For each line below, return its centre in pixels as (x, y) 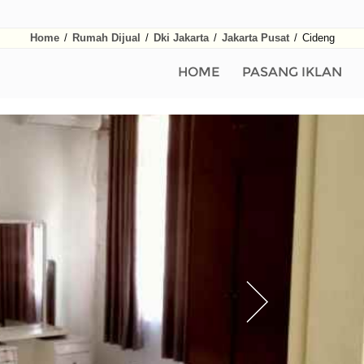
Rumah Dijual (106, 38)
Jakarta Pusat (255, 38)
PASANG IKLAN (292, 72)
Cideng (316, 38)
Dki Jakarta (181, 38)
